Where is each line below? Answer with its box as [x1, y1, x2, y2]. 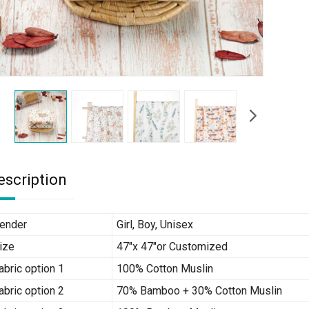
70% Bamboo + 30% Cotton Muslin [117, 283, 282, 297]
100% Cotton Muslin [117, 261, 213, 275]
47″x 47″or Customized [117, 239, 228, 253]
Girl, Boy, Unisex [117, 217, 193, 231]
